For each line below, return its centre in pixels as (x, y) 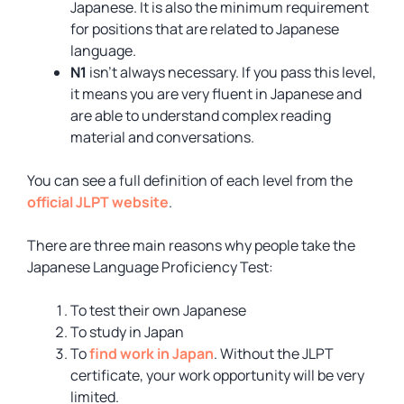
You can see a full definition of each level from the (190, 180)
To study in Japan (127, 332)
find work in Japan (151, 353)
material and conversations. (162, 137)
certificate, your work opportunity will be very (217, 375)
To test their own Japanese (158, 310)
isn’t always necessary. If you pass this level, (233, 72)
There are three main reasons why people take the (191, 245)
